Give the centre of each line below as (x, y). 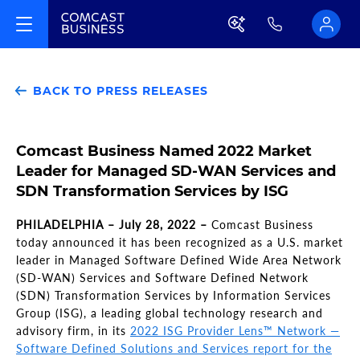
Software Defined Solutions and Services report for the (174, 348)
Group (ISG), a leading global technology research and (170, 313)
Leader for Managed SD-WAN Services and (176, 171)
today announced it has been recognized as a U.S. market (180, 242)
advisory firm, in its (73, 331)
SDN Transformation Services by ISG (152, 191)
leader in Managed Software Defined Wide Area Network (179, 260)
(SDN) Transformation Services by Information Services (174, 295)
